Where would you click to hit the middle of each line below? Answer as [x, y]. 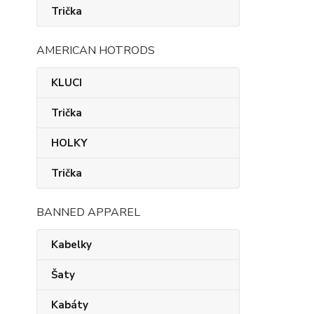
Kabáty [70, 305]
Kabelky [71, 245]
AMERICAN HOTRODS [96, 50]
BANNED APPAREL [88, 212]
